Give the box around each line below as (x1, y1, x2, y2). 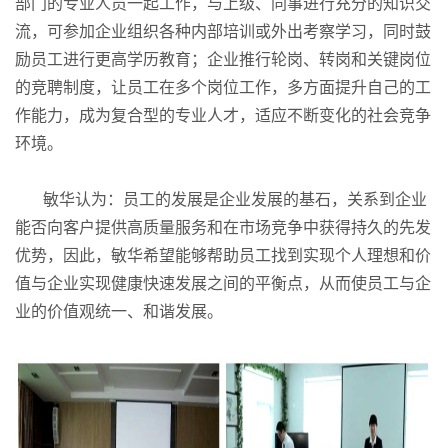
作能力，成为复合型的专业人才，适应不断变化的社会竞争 (15, 103, 431, 126)
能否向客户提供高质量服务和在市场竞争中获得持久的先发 (15, 215, 431, 238)
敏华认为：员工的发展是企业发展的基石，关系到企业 (43, 187, 427, 210)
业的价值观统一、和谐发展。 (15, 299, 223, 322)
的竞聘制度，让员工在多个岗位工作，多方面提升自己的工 (15, 75, 431, 98)
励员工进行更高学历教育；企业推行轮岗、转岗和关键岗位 (15, 47, 431, 70)
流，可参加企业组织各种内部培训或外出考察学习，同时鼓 (15, 19, 431, 42)
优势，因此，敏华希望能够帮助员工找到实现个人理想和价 (15, 243, 431, 266)
